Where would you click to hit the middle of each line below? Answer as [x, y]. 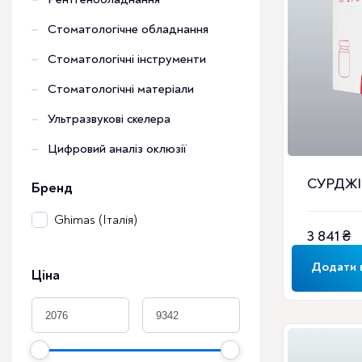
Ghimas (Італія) [96, 220]
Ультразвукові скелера [109, 119]
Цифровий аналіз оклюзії [117, 149]
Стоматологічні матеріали [121, 89]
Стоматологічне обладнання [128, 29]
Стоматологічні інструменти [127, 59]
